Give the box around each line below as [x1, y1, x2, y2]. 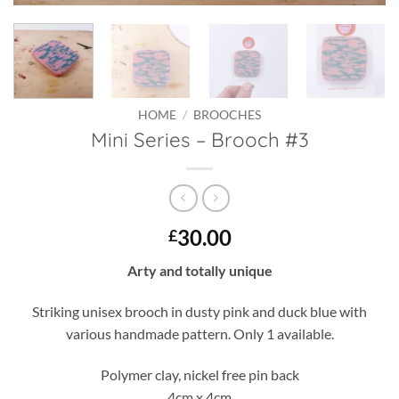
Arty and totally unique [126, 262, 273, 280]
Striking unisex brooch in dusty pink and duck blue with [32, 302, 367, 320]
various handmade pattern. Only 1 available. [65, 324, 334, 342]
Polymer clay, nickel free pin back [100, 365, 299, 383]
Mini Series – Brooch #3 [90, 127, 309, 153]
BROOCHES [193, 107, 262, 122]
